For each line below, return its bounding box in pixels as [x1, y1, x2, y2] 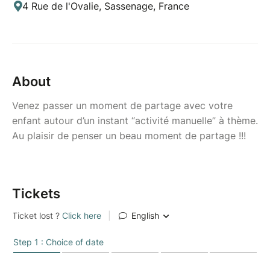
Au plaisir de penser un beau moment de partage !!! [12, 129, 246, 142]
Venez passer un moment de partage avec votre [12, 99, 233, 111]
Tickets [12, 185, 60, 201]
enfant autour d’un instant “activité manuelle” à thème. [12, 114, 258, 127]
